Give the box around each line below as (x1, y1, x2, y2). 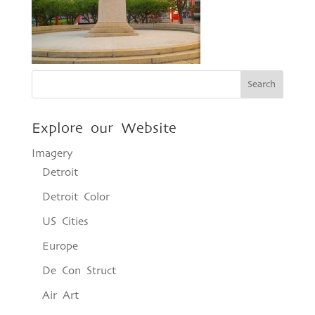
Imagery (31, 148, 73, 159)
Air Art (41, 290, 79, 301)
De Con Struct (41, 265, 116, 276)
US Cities (41, 216, 89, 227)
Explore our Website (31, 121, 176, 136)
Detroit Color (41, 191, 110, 202)
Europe (41, 240, 78, 252)
